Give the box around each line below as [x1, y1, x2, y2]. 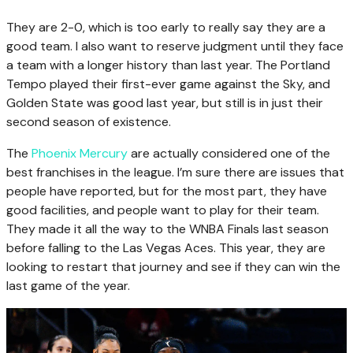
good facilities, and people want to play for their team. [6, 201, 319, 218]
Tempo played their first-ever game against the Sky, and [6, 75, 330, 92]
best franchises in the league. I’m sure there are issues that [6, 163, 344, 180]
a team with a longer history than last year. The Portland [6, 56, 330, 73]
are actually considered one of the [128, 144, 330, 162]
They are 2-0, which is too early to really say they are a [6, 18, 325, 35]
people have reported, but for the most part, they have [6, 182, 327, 199]
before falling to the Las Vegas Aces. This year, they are [6, 239, 325, 256]
